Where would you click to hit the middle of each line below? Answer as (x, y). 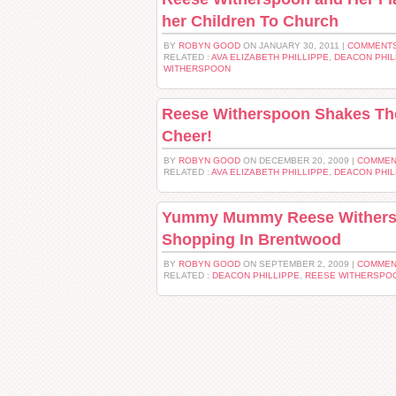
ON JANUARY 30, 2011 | (294, 46)
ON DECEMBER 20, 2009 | (299, 160)
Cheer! (187, 136)
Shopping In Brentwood (251, 240)
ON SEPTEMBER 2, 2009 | (299, 264)
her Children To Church (250, 21)
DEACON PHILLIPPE (256, 275)
